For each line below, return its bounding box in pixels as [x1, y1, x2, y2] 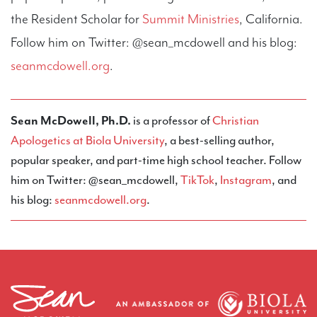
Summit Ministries [142, 10, 239, 28]
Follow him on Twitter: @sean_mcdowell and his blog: [11, 33, 297, 51]
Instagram [220, 171, 272, 188]
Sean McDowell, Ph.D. [11, 112, 133, 128]
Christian [212, 112, 259, 128]
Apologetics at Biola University [11, 132, 164, 148]
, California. [239, 10, 303, 28]
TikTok [180, 171, 214, 188]
